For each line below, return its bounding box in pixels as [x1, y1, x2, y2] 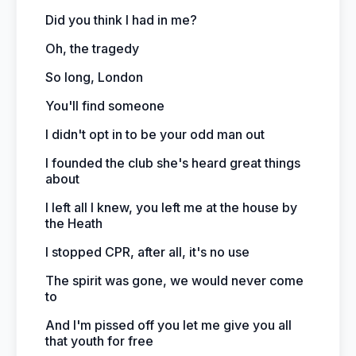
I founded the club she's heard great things [45, 155, 300, 171]
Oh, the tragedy [45, 41, 139, 56]
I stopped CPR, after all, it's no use [45, 244, 250, 260]
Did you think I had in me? [45, 12, 197, 28]
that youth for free [45, 333, 153, 349]
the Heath [45, 215, 103, 231]
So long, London [45, 69, 143, 85]
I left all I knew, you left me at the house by [45, 199, 297, 215]
